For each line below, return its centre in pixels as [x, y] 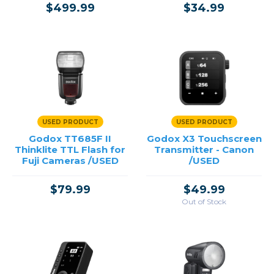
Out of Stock [204, 202]
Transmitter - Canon [204, 150]
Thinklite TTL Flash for [70, 150]
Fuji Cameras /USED [70, 161]
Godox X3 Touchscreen [204, 139]
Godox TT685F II [70, 139]
